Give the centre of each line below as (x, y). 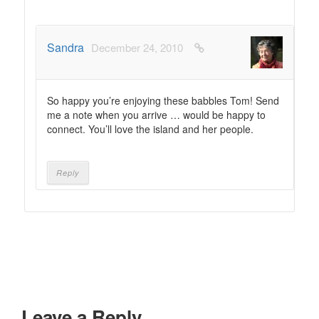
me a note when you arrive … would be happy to (156, 115)
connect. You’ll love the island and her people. (150, 129)
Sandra (66, 47)
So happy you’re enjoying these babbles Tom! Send (163, 100)
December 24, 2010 (137, 47)
